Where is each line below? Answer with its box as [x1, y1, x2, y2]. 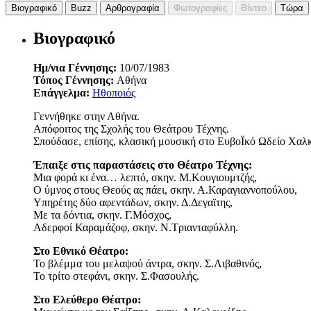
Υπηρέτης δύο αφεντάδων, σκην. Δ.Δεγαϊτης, [33, 196, 233, 209]
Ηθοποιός [92, 87, 135, 99]
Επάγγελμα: [33, 87, 92, 99]
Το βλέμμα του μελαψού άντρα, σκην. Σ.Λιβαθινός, [33, 258, 262, 270]
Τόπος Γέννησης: [33, 74, 117, 87]
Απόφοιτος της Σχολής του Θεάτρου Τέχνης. [33, 123, 229, 135]
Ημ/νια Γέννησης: [33, 62, 119, 74]
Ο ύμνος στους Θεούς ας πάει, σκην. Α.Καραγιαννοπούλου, [33, 184, 297, 196]
